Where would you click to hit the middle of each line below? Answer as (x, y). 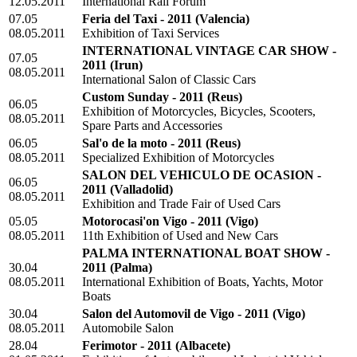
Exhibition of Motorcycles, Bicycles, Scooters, (199, 112)
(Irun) (126, 65)
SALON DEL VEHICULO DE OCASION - (202, 175)
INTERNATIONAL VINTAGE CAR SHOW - (209, 51)
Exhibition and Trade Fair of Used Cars (181, 204)
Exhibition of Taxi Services (151, 33)
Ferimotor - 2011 (127, 346)
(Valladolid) (141, 190)
